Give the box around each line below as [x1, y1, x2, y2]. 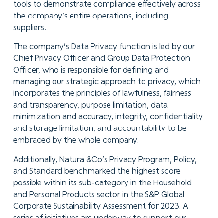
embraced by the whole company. [13, 137, 141, 145]
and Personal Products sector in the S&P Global [13, 191, 184, 199]
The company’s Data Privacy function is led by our [13, 43, 195, 51]
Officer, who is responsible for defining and [13, 67, 169, 74]
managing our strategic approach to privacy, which [13, 78, 200, 86]
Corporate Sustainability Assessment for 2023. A [13, 203, 188, 211]
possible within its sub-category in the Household [13, 180, 192, 187]
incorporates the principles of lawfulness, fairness [13, 90, 191, 98]
